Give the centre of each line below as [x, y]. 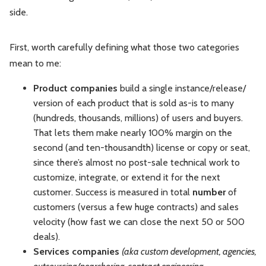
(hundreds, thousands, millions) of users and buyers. [138, 118]
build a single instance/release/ [182, 88]
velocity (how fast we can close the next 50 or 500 [139, 222]
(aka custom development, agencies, [189, 252]
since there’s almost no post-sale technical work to [137, 163]
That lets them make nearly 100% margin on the [133, 133]
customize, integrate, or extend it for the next [127, 178]
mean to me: [35, 64]
